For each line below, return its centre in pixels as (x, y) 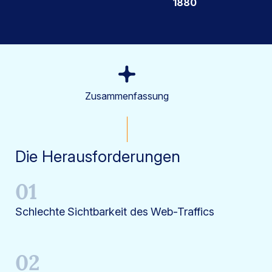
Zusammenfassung (127, 96)
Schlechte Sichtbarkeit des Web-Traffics (115, 211)
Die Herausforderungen (98, 156)
